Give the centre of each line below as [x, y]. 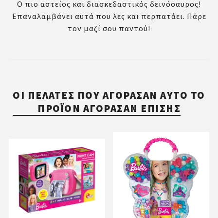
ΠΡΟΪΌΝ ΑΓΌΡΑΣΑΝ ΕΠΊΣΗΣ [109, 109]
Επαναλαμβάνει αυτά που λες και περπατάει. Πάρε [109, 16]
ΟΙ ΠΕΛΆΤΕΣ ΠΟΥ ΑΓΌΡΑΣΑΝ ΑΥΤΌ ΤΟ [109, 95]
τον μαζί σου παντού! [109, 28]
